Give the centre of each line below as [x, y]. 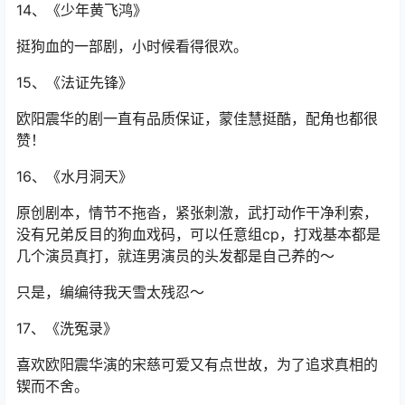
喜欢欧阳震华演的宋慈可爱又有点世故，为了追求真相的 [197, 365]
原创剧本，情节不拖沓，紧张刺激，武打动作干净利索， [197, 213]
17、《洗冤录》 [67, 329]
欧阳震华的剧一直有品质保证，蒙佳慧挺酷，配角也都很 [197, 119]
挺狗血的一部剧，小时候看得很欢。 [132, 47]
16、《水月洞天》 [75, 177]
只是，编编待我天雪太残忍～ [110, 292]
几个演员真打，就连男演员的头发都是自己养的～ [175, 256]
